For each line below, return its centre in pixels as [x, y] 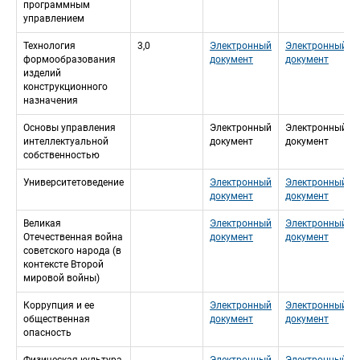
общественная [57, 319]
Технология [49, 46]
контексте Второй [63, 265]
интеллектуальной [66, 142]
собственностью [61, 155]
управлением [54, 19]
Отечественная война [73, 237]
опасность [47, 333]
